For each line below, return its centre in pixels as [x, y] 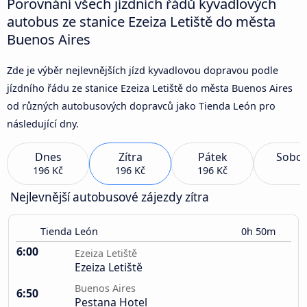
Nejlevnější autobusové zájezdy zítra [110, 197]
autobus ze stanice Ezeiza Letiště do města [141, 21]
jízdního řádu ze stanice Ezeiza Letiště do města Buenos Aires [150, 88]
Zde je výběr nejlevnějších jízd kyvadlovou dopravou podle [143, 70]
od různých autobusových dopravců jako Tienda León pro [141, 106]
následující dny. [43, 123]
